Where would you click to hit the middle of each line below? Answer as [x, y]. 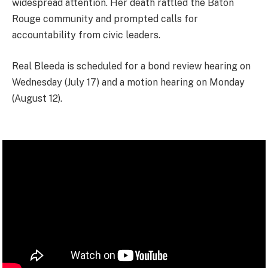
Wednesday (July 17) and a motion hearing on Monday [128, 82]
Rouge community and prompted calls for [105, 19]
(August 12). [37, 98]
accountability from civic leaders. [86, 35]
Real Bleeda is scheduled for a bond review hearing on [131, 66]
